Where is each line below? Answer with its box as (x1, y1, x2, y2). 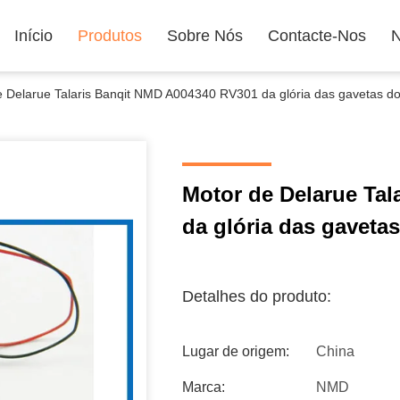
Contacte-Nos (268, 27, 366, 45)
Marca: (182, 379, 225, 395)
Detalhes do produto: (182, 287, 331, 305)
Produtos (78, 27, 142, 45)
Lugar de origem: (182, 344, 289, 359)
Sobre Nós (167, 27, 243, 45)
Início (14, 27, 53, 45)
